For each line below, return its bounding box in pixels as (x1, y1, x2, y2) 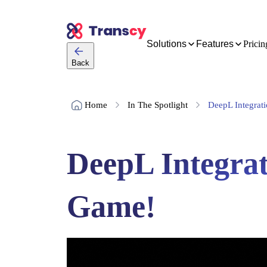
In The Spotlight (128, 100, 188, 110)
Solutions (147, 39, 187, 49)
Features (196, 39, 234, 49)
